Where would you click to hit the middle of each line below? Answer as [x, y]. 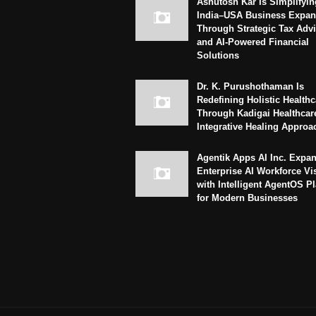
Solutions [218, 55]
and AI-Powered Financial [253, 42]
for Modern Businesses [247, 197]
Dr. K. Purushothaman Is [250, 86]
